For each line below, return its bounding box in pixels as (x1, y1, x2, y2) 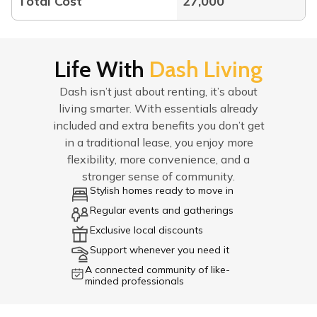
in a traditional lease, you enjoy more (64, 135, 253, 149)
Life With (54, 55, 149, 83)
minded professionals (85, 275, 185, 287)
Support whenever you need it (90, 243, 230, 256)
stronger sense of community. (82, 169, 235, 183)
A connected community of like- (85, 263, 231, 276)
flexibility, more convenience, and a (67, 152, 250, 166)
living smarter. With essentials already (59, 101, 258, 115)
